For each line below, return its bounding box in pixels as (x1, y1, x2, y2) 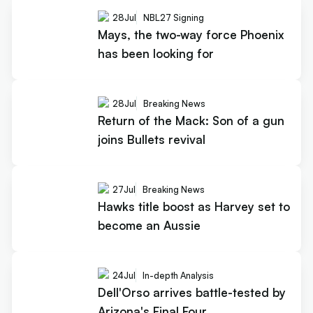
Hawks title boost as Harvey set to (97, 198, 290, 214)
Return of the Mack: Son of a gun (97, 112, 284, 128)
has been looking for (97, 45, 214, 61)
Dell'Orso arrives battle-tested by (97, 284, 286, 300)
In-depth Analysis (142, 270, 214, 282)
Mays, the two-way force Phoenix (97, 27, 284, 42)
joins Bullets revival (97, 131, 205, 147)
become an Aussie (97, 217, 201, 233)
